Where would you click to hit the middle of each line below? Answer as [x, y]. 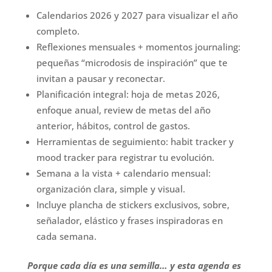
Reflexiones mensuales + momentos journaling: [138, 47]
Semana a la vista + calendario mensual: [123, 173]
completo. [58, 31]
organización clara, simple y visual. [110, 189]
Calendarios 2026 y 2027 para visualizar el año [137, 15]
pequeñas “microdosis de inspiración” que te [132, 63]
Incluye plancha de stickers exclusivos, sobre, [133, 205]
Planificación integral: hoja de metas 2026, [128, 94]
